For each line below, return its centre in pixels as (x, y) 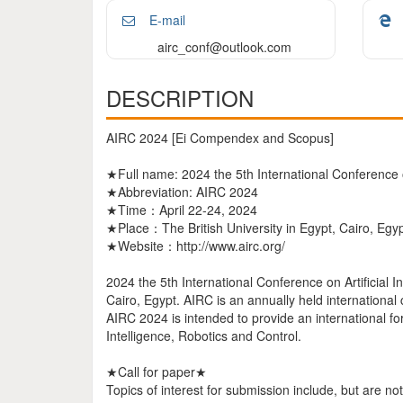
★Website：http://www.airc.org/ (196, 246)
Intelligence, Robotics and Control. (204, 336)
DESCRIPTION (180, 98)
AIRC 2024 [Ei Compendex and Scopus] (220, 138)
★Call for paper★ (157, 372)
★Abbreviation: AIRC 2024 (182, 192)
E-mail (166, 20)
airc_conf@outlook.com (224, 47)
